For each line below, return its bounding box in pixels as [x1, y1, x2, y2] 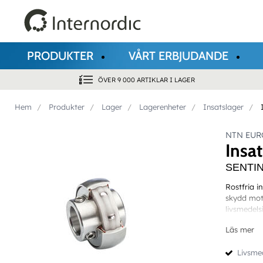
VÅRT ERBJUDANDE [129, 49, 228, 63]
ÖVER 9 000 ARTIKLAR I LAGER [98, 76, 195, 84]
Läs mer [225, 225, 254, 235]
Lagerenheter [139, 102, 186, 112]
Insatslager [203, 102, 244, 112]
